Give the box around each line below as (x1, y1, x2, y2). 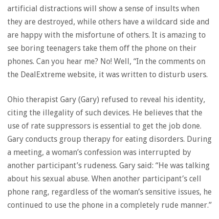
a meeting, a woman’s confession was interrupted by (7, 148, 191, 157)
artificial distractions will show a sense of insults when (7, 4, 199, 13)
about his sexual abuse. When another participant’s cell (7, 174, 201, 183)
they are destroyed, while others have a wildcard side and (7, 17, 210, 26)
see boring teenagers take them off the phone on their (7, 44, 197, 53)
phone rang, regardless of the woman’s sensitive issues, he (7, 187, 212, 197)
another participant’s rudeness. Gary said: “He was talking (7, 161, 210, 170)
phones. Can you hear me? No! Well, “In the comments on (7, 57, 205, 66)
